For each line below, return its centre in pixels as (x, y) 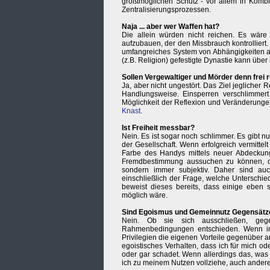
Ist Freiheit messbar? (158, 128)
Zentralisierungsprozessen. (166, 10)
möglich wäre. (145, 196)
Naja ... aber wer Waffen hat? (171, 27)
